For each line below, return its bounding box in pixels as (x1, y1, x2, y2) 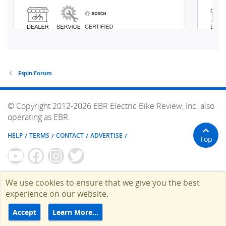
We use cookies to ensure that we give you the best (6, 177, 200, 189)
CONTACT (56, 131, 84, 140)
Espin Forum (18, 69, 52, 77)
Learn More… (52, 207, 98, 217)
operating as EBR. (8, 111, 70, 123)
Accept (13, 207, 36, 217)
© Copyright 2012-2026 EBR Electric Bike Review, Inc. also (8, 100, 214, 112)
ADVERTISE (90, 131, 123, 140)
